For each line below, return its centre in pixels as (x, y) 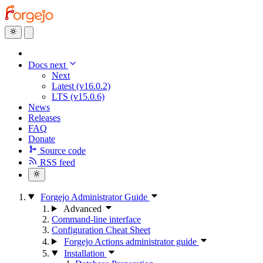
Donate (42, 139)
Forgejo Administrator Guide (95, 197)
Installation (85, 253)
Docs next (48, 65)
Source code (63, 151)
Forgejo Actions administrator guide (131, 241)
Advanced (82, 208)
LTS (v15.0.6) (78, 97)
